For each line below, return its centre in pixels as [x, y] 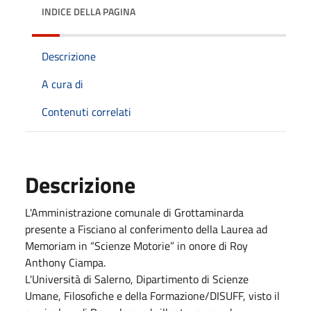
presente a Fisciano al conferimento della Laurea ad [146, 229]
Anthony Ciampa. [65, 262]
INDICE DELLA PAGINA [89, 11]
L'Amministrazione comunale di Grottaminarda [134, 212]
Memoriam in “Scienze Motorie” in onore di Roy [136, 245]
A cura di [62, 84]
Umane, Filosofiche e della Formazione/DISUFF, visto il [152, 295]
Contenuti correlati [86, 111]
